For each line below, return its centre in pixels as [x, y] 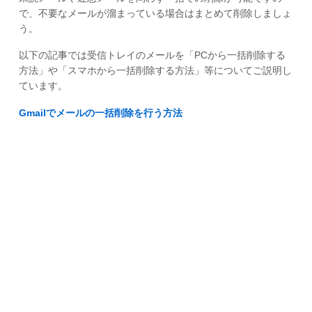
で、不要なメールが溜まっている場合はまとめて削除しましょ [155, 13]
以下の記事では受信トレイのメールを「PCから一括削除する [152, 55]
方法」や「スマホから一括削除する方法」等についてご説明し [155, 71]
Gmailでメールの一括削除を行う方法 [100, 113]
